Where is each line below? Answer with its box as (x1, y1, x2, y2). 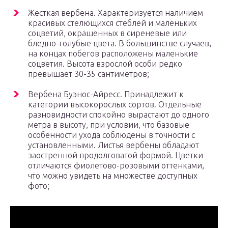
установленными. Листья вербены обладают (28, 140, 199, 150)
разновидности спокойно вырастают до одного (28, 110, 209, 120)
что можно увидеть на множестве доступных (28, 171, 197, 181)
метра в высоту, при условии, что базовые (28, 120, 189, 130)
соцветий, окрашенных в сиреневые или (28, 28, 187, 38)
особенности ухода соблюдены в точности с (28, 130, 195, 140)
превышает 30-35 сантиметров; (28, 69, 149, 79)
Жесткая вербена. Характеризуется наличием (28, 8, 203, 18)
